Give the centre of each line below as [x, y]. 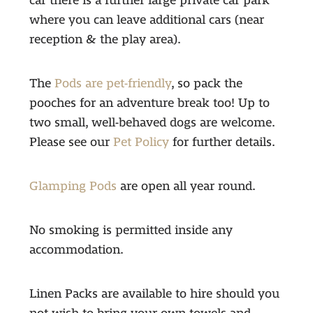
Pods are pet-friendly [112, 84]
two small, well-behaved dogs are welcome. [152, 123]
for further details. [222, 143]
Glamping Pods [73, 187]
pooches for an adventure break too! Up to [149, 103]
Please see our [71, 143]
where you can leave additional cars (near [146, 20]
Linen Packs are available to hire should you [154, 294]
